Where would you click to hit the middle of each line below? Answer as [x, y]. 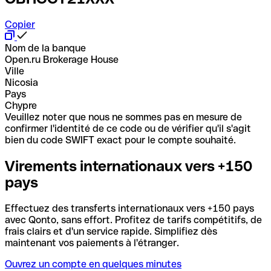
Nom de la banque [45, 48]
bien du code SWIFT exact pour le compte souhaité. [120, 140]
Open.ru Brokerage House [62, 59]
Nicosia [21, 82]
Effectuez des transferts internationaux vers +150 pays [129, 208]
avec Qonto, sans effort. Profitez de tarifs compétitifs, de [133, 220]
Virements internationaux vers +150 [129, 166]
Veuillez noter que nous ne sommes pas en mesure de [123, 117]
